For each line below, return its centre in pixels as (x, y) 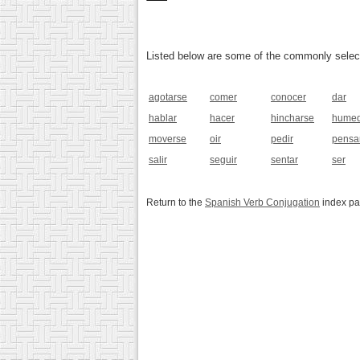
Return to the (176, 203)
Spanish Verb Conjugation (262, 203)
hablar (163, 119)
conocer (288, 98)
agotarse (168, 98)
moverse (168, 139)
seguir (223, 160)
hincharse (292, 119)
